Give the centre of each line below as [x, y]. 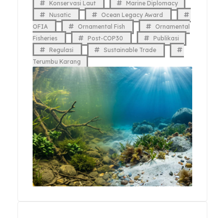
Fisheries [46, 38]
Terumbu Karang [57, 62]
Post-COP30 [106, 38]
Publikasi [166, 38]
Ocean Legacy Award [133, 15]
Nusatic [61, 15]
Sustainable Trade [131, 50]
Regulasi [62, 50]
